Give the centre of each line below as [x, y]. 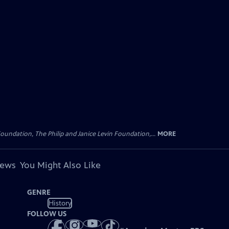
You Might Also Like [60, 165]
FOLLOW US [47, 214]
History [60, 203]
